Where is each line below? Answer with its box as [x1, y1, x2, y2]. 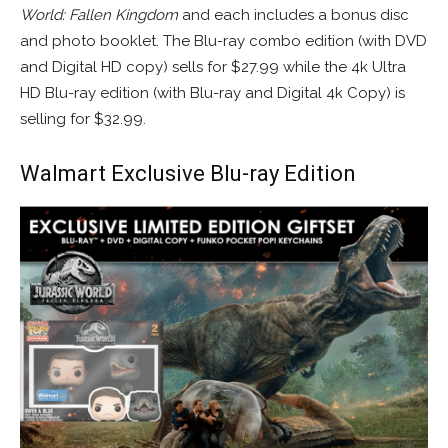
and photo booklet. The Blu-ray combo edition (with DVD [20, 32, 427, 51]
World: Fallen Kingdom [20, 6, 178, 25]
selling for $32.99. [20, 110, 146, 129]
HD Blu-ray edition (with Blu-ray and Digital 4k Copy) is [20, 84, 405, 103]
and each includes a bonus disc [178, 6, 409, 25]
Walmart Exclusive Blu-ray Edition [20, 161, 356, 187]
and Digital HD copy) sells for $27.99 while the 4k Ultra [20, 58, 406, 77]
